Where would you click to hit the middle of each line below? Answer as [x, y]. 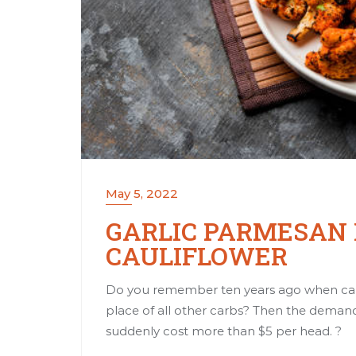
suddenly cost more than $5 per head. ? [224, 331]
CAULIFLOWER [197, 255]
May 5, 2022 [142, 193]
